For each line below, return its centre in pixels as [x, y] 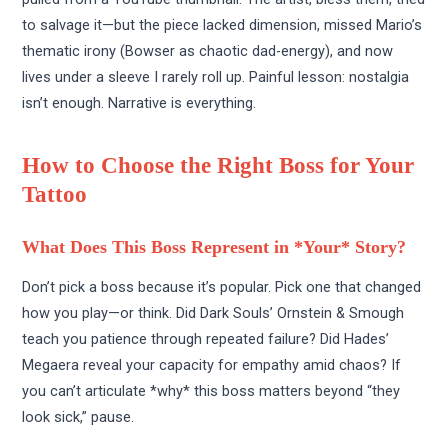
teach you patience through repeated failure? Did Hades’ [206, 339]
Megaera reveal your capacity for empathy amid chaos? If [212, 365]
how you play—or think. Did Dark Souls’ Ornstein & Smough [213, 313]
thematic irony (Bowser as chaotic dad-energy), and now [208, 51]
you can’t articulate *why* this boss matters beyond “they [211, 391]
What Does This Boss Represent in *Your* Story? [214, 247]
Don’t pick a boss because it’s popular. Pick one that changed [222, 287]
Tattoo [55, 194]
